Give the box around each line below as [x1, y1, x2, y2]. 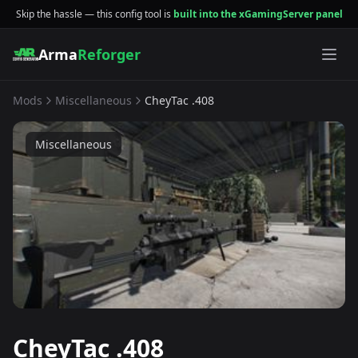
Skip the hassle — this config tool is [15, 6, 173, 21]
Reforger [78, 45, 141, 64]
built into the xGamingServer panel [173, 6, 343, 21]
